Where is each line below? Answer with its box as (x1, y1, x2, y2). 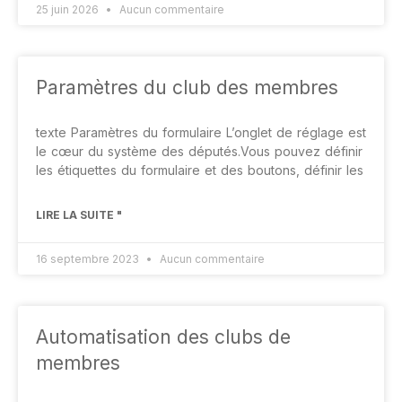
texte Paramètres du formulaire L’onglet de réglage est (36, 125, 366, 140)
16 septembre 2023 (36, 252, 142, 266)
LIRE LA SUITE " (36, 208, 122, 222)
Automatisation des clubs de (36, 326, 291, 348)
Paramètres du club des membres (36, 76, 338, 99)
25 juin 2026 (36, 3, 101, 16)
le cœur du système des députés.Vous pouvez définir (36, 144, 363, 159)
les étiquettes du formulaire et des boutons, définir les (36, 162, 363, 178)
